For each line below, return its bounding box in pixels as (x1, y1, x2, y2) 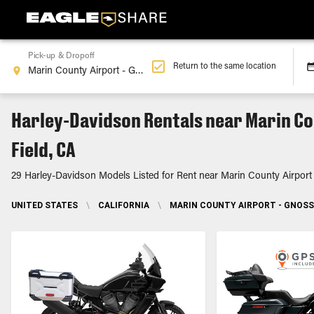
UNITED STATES (11, 200, 78, 210)
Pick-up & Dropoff (28, 52, 95, 61)
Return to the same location (173, 62, 277, 71)
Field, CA (11, 137, 76, 161)
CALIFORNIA (98, 200, 149, 210)
